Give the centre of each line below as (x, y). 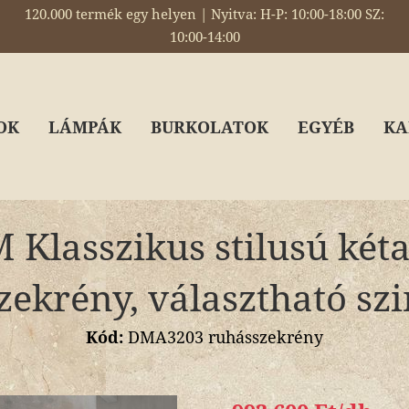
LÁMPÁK (85, 127)
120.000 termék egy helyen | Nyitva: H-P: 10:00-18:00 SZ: (204, 15)
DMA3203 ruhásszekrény (223, 337)
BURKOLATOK (210, 127)
